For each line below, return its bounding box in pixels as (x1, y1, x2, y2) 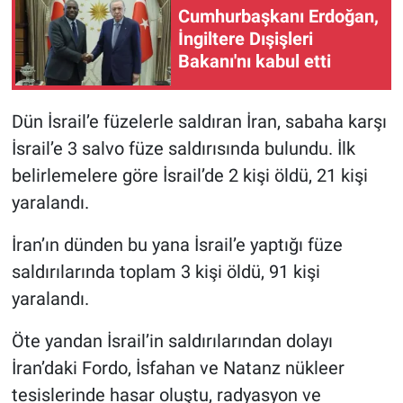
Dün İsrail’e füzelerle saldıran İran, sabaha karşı (11, 110, 387, 132)
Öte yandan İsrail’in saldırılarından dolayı (11, 329, 333, 352)
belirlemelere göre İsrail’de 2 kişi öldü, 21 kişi (11, 164, 368, 186)
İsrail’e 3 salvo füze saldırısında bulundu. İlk (11, 137, 355, 159)
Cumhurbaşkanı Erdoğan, (178, 5, 379, 28)
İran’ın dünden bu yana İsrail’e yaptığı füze (11, 233, 343, 255)
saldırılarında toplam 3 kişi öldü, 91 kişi (11, 260, 320, 282)
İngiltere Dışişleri (178, 28, 313, 50)
